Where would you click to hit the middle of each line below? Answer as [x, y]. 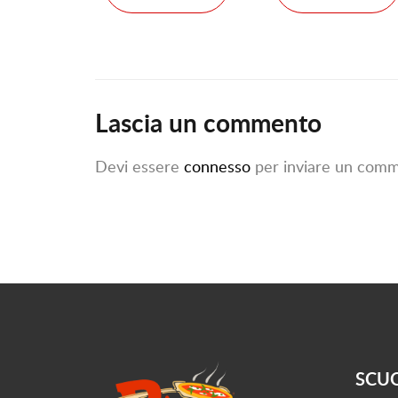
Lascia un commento [208, 123]
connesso [217, 167]
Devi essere [139, 167]
